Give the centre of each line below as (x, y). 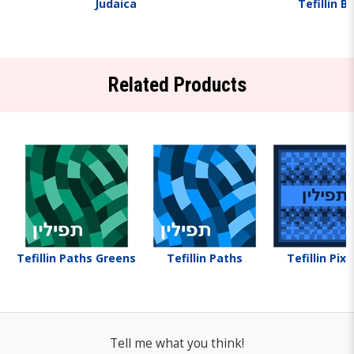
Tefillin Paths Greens (76, 258)
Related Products (177, 85)
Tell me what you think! (177, 343)
